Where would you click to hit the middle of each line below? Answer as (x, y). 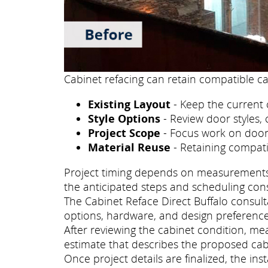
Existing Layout (129, 104)
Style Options (124, 119)
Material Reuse (129, 147)
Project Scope (124, 133)
